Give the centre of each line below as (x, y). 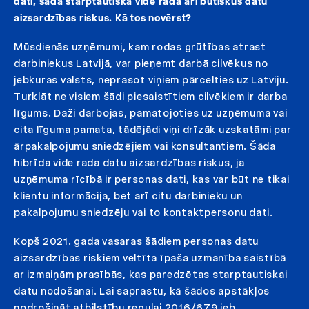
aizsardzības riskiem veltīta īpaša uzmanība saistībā (150, 258)
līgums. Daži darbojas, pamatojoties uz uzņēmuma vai (151, 113)
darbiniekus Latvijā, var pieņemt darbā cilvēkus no (141, 63)
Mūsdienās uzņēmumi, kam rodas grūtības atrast (140, 47)
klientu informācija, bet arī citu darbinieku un (128, 196)
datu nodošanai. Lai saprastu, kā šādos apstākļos (142, 291)
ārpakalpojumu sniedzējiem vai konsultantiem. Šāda (145, 146)
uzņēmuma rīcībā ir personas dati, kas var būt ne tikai (152, 179)
